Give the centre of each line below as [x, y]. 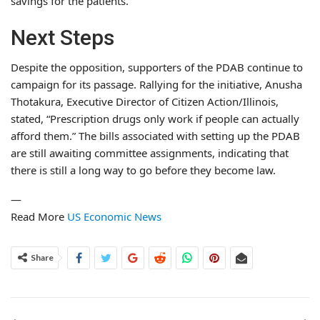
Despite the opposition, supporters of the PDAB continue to [157, 67]
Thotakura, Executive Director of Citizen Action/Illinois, [145, 101]
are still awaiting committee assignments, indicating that [150, 152]
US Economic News [114, 216]
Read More [39, 216]
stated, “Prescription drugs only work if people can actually [155, 118]
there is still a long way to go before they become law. [143, 170]
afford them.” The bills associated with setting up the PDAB [155, 135]
